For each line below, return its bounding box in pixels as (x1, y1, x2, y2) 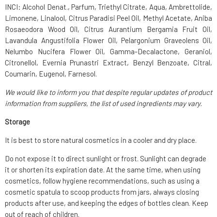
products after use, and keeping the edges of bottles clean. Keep (5, 199, 208, 208)
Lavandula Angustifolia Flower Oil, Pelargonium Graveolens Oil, (5, 36, 212, 45)
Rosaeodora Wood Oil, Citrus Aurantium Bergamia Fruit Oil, (5, 25, 212, 34)
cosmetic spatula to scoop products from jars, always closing (5, 187, 199, 197)
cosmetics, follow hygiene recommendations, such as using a (5, 176, 200, 186)
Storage (5, 117, 30, 126)
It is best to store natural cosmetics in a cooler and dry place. (5, 136, 197, 145)
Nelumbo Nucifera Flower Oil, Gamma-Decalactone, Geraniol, (5, 47, 212, 56)
